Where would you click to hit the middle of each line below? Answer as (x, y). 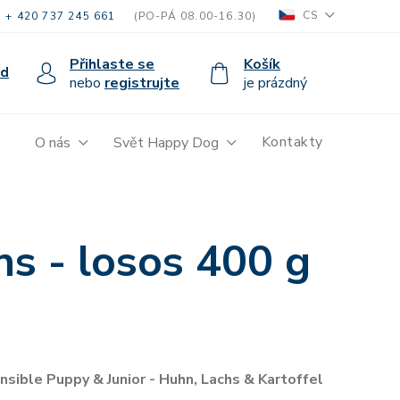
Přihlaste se (112, 64)
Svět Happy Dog (166, 143)
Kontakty (292, 142)
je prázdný (275, 83)
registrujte (142, 83)
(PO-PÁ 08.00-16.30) (197, 16)
